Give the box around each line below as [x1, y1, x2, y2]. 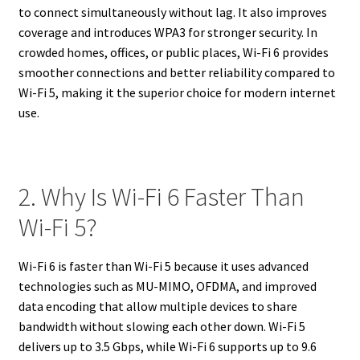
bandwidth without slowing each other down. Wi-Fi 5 [18, 318, 305, 335]
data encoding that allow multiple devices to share [18, 298, 297, 315]
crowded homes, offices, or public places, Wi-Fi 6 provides [18, 43, 329, 60]
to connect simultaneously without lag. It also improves [18, 3, 327, 20]
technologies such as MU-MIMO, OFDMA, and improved [18, 278, 317, 295]
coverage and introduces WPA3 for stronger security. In [18, 23, 317, 40]
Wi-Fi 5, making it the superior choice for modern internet [18, 84, 336, 100]
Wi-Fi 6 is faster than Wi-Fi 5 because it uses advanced [18, 258, 309, 275]
